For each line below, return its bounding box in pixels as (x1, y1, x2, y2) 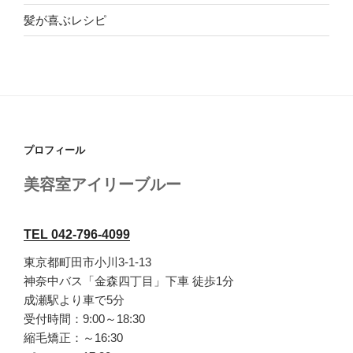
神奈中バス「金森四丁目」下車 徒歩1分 (24, 273, 234, 288)
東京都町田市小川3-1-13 (24, 255, 151, 269)
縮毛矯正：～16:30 (24, 330, 123, 344)
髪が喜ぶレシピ (24, 13, 106, 27)
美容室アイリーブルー (24, 175, 181, 193)
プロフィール (24, 144, 85, 157)
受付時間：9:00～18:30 (24, 311, 145, 325)
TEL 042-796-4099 (24, 227, 130, 241)
